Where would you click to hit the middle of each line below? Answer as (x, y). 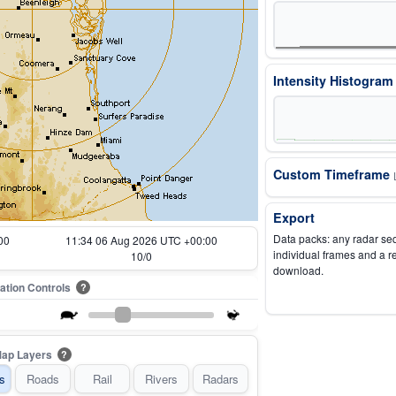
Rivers (161, 378)
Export (294, 217)
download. (298, 270)
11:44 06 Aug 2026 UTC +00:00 (141, 240)
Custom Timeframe (333, 174)
